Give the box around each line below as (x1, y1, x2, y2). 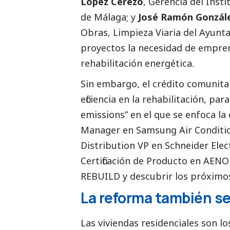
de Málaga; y (81, 10, 138, 23)
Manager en (81, 123, 136, 136)
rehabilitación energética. (81, 56, 194, 69)
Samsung (136, 123, 177, 136)
